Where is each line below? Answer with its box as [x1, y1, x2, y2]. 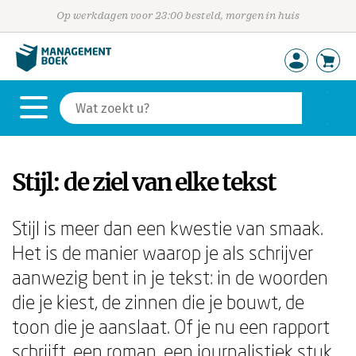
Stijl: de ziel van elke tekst [12, 167, 276, 197]
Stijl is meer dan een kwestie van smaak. [12, 216, 323, 239]
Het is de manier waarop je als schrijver [12, 241, 313, 264]
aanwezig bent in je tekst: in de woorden [12, 265, 328, 288]
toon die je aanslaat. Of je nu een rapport [12, 315, 330, 338]
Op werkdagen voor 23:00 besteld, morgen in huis [56, 10, 300, 21]
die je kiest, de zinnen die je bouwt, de [12, 290, 304, 313]
